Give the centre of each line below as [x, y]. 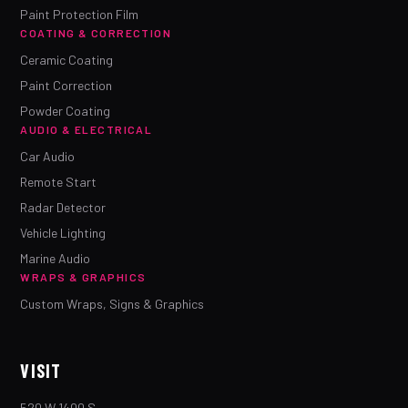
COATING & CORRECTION [96, 33]
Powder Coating [66, 111]
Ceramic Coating [67, 60]
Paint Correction [66, 85]
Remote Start [59, 182]
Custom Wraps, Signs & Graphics [112, 304]
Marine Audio [56, 258]
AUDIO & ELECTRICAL [87, 129]
